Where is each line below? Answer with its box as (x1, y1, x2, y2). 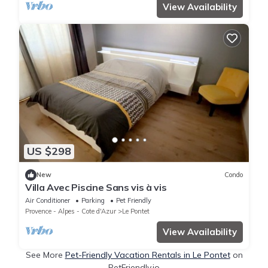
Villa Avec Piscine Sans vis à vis (25, 181, 167, 193)
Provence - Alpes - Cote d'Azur (25, 206, 116, 215)
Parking (81, 196, 105, 205)
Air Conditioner (25, 196, 70, 205)
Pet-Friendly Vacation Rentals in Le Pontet (65, 249, 230, 260)
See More (25, 249, 65, 260)
